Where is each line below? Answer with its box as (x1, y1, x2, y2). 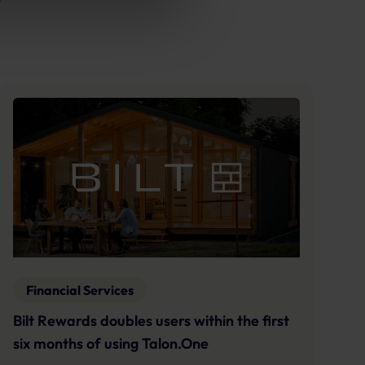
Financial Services (26, 281, 134, 298)
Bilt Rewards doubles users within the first (13, 310, 289, 330)
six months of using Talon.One (13, 333, 209, 353)
